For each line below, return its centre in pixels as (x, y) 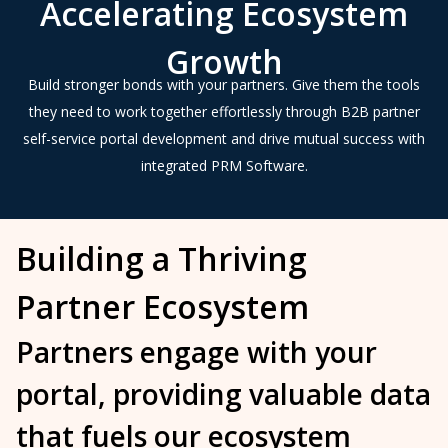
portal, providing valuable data (223, 393)
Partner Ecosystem (162, 306)
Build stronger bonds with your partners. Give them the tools (224, 84)
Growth (224, 61)
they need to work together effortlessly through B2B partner (224, 111)
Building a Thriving (161, 258)
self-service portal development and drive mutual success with (224, 138)
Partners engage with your (196, 351)
